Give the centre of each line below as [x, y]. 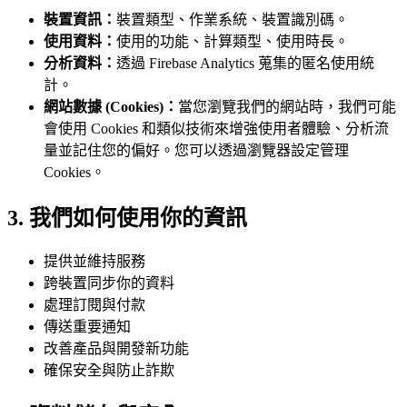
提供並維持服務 [94, 262]
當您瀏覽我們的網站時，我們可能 [287, 106]
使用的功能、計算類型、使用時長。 [233, 41]
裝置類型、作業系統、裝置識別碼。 [233, 19]
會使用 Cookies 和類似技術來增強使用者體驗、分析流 [216, 128]
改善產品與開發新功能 [116, 349]
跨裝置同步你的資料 [109, 283]
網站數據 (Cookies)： [111, 106]
